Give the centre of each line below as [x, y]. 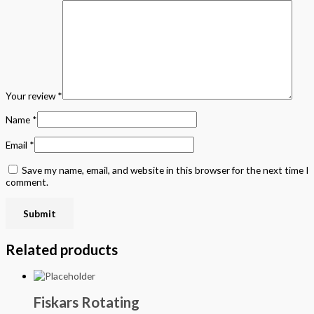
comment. [27, 182]
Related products [62, 249]
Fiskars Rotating [87, 302]
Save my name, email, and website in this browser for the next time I [165, 170]
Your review [32, 96]
